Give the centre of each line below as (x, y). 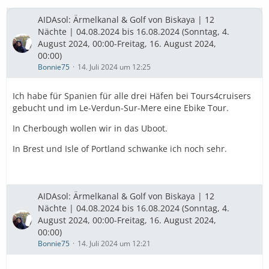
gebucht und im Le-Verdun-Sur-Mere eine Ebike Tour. (121, 108)
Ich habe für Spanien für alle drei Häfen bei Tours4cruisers (132, 96)
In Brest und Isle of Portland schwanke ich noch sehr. (120, 149)
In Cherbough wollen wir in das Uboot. (90, 128)
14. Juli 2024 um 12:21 (114, 243)
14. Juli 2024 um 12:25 (114, 67)
